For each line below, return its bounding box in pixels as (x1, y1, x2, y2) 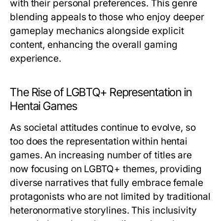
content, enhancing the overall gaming (10, 39, 178, 50)
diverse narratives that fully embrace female (10, 177, 203, 188)
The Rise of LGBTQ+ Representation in (10, 85, 192, 99)
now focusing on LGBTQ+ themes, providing (10, 163, 202, 175)
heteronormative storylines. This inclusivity (10, 205, 197, 216)
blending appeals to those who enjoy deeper (10, 11, 205, 23)
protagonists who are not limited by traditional (10, 191, 211, 202)
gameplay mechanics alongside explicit (10, 25, 184, 37)
